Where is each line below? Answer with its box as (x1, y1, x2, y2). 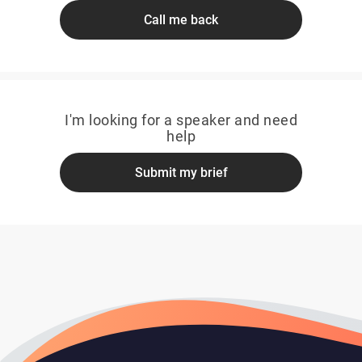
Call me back (144, 12, 218, 27)
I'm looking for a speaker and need (65, 112, 297, 128)
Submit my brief (134, 165, 228, 180)
